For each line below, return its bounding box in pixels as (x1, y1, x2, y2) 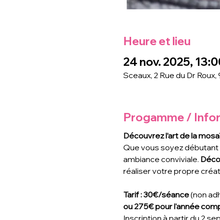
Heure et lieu (123, 34, 191, 48)
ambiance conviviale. (123, 154, 200, 164)
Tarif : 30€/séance (123, 190, 189, 199)
